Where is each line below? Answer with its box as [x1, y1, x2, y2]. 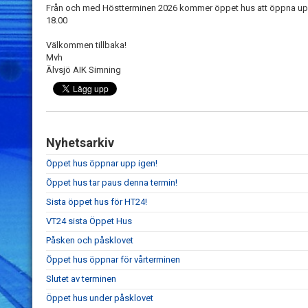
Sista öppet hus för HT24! [46, 197, 147, 207]
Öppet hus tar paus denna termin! [46, 177, 177, 188]
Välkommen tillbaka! [46, 40, 126, 50]
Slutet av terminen [46, 274, 116, 284]
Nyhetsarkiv [46, 135, 114, 150]
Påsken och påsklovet [46, 235, 133, 245]
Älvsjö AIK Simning [46, 65, 121, 75]
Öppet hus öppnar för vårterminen [46, 254, 180, 265]
